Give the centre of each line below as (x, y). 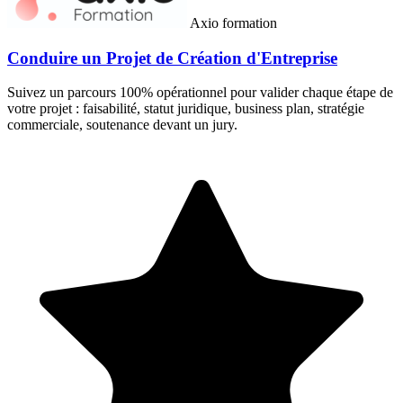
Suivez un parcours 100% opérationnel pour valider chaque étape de (200, 93)
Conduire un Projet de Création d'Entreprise (172, 58)
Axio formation (233, 22)
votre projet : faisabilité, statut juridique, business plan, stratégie (186, 109)
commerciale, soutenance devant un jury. (122, 125)
